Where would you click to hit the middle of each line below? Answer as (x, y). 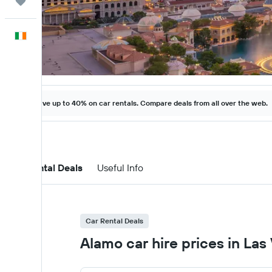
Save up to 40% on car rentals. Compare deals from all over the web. (151, 103)
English (55, 36)
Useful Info (120, 168)
